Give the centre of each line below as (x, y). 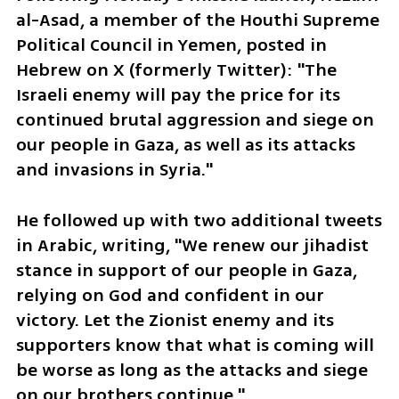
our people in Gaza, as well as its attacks (185, 145)
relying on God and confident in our (170, 296)
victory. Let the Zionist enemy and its (175, 321)
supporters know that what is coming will (195, 346)
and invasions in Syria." (114, 170)
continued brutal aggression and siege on (195, 120)
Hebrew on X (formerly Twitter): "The (176, 70)
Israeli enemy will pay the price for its (178, 95)
